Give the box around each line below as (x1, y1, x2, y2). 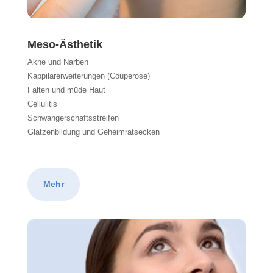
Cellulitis (27, 99, 57, 108)
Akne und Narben (27, 57, 88, 66)
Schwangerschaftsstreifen (27, 113, 119, 122)
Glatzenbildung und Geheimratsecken (27, 127, 160, 136)
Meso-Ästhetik (27, 38, 102, 51)
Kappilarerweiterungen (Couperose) (27, 71, 150, 80)
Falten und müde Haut (27, 85, 105, 94)
